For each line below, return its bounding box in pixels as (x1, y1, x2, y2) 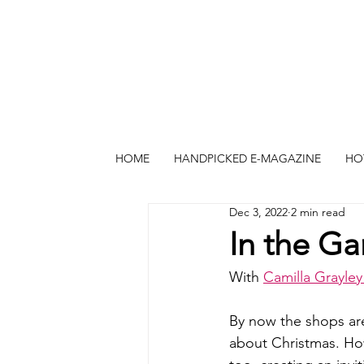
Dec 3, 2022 (229, 205, 288, 219)
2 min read (291, 205, 345, 219)
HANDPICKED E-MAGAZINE (174, 151, 321, 166)
